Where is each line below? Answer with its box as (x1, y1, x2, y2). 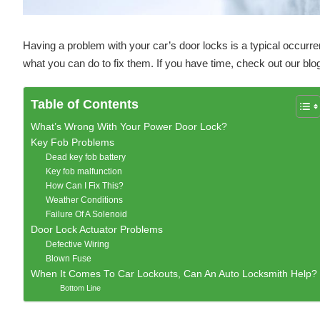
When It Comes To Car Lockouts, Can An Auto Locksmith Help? (30, 269, 317, 280)
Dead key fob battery (46, 152, 126, 163)
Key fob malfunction (46, 166, 123, 177)
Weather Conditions (46, 195, 124, 206)
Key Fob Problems (30, 137, 114, 149)
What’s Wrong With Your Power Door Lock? (30, 121, 227, 133)
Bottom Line (59, 284, 101, 293)
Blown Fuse (46, 254, 92, 264)
